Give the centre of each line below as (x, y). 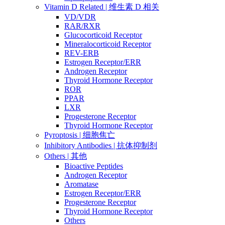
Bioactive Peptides (94, 166)
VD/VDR (80, 17)
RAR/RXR (82, 26)
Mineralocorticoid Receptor (108, 44)
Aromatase (81, 184)
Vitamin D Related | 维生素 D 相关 (102, 7)
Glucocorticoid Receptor (103, 35)
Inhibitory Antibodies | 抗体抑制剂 (101, 146)
